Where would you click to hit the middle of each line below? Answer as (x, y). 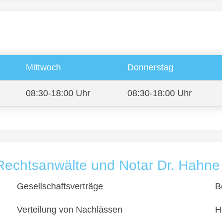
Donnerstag (150, 67)
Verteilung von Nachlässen (70, 210)
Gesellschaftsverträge (60, 186)
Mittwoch (43, 67)
